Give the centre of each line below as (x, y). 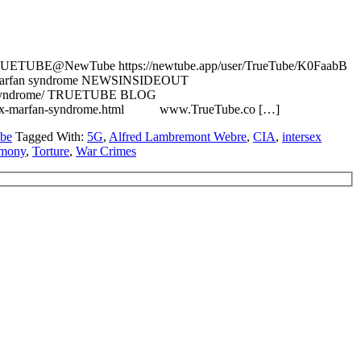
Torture (51, 151)
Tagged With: (51, 136)
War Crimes (106, 151)
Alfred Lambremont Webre (178, 136)
